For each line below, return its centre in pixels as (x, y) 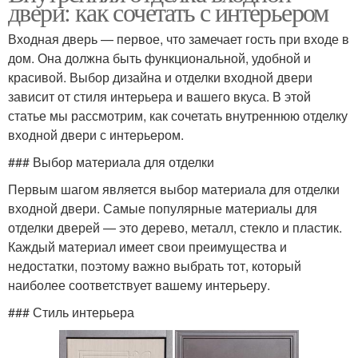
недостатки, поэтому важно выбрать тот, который (155, 266)
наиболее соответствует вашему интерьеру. (139, 285)
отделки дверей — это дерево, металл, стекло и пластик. (175, 228)
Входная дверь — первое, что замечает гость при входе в (179, 39)
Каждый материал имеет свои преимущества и (147, 247)
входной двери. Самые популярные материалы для (163, 209)
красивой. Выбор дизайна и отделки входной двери (160, 78)
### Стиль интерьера (71, 312)
